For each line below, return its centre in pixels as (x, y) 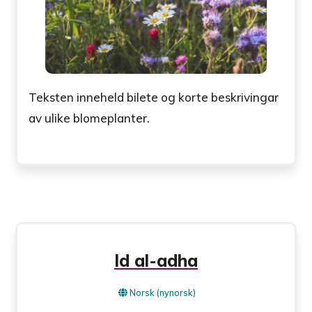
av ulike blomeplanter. (89, 118)
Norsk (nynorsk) (163, 293)
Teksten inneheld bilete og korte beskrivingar (154, 97)
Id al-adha (156, 261)
